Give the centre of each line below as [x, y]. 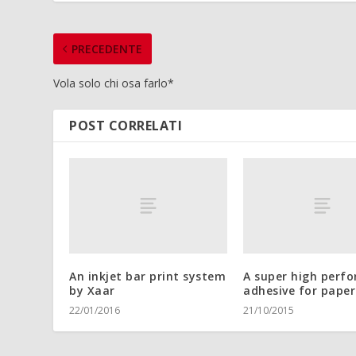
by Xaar [92, 290]
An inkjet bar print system [148, 276]
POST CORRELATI [126, 126]
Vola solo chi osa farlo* [114, 83]
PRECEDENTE [107, 49]
